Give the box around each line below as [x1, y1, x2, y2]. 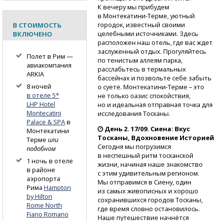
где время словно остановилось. [97, 204, 200, 213]
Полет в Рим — [26, 52, 73, 61]
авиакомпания [26, 61, 72, 70]
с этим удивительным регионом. [97, 168, 199, 178]
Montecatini [26, 109, 61, 118]
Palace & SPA [26, 117, 65, 127]
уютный [168, 11, 195, 20]
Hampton [43, 183, 71, 192]
